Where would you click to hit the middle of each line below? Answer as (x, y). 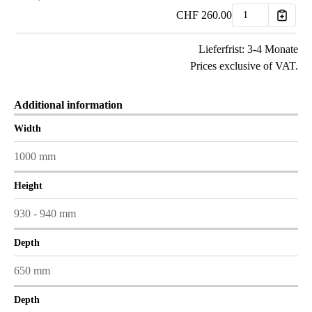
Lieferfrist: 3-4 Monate (248, 49)
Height (28, 186)
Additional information (68, 105)
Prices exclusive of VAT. (244, 66)
